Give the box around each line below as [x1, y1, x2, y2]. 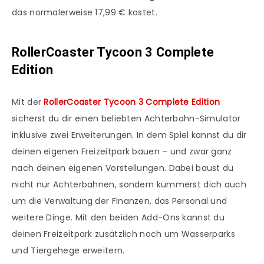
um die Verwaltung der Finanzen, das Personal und [12, 195, 227, 207]
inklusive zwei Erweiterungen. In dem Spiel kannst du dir [12, 129, 247, 141]
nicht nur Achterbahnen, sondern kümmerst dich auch [12, 179, 246, 191]
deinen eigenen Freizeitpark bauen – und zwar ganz [12, 146, 232, 158]
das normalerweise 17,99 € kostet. [12, 6, 157, 19]
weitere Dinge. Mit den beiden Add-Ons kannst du [12, 212, 225, 224]
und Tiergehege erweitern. [12, 245, 125, 257]
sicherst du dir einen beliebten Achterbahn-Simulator [12, 113, 241, 125]
